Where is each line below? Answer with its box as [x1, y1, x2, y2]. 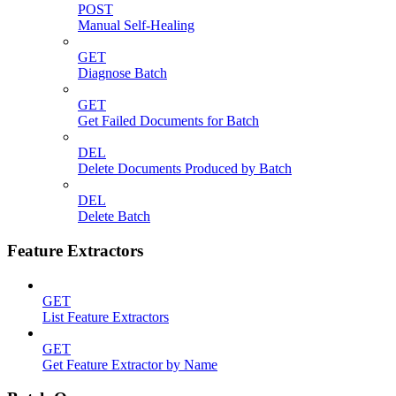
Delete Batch [78, 209, 150, 225]
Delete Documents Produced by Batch [78, 161, 292, 177]
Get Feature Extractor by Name [42, 356, 217, 372]
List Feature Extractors [42, 308, 169, 324]
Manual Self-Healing [78, 18, 194, 34]
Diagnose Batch [78, 65, 167, 81]
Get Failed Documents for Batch [78, 113, 259, 129]
